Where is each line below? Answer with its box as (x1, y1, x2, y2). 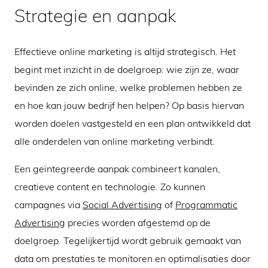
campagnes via (14, 198, 83, 211)
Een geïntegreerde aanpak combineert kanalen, (14, 162, 220, 175)
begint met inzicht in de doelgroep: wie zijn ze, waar (14, 63, 239, 75)
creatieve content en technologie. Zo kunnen (14, 180, 205, 193)
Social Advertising (83, 198, 162, 211)
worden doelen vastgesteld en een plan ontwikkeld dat (14, 117, 251, 129)
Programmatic (175, 198, 237, 211)
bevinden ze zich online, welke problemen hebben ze (14, 81, 242, 93)
